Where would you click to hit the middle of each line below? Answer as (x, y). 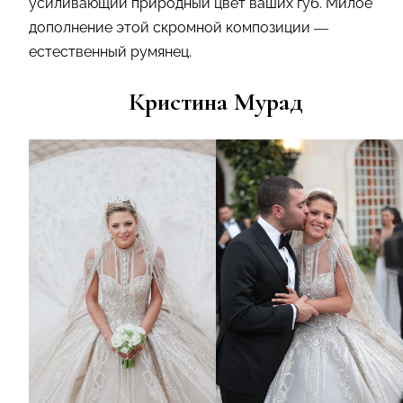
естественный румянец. (116, 51)
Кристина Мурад (216, 101)
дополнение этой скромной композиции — (179, 27)
